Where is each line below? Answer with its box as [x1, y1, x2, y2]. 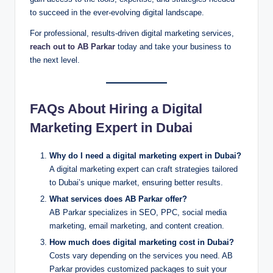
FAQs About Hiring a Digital [30, 101, 202, 116]
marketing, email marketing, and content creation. [49, 221, 224, 231]
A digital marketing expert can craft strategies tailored [49, 164, 238, 174]
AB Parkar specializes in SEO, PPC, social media [49, 208, 227, 218]
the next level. [30, 55, 80, 65]
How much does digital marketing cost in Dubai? [49, 238, 234, 247]
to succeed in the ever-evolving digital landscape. [30, 7, 204, 17]
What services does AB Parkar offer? [49, 194, 187, 204]
